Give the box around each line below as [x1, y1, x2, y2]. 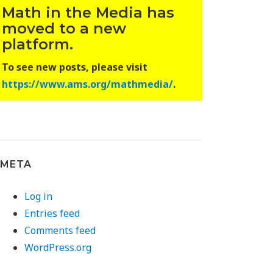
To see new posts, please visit [2, 60, 148, 74]
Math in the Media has [2, 4, 175, 21]
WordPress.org [24, 241, 92, 254]
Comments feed [24, 224, 96, 237]
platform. [2, 35, 74, 53]
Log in [24, 190, 53, 203]
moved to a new [2, 19, 127, 37]
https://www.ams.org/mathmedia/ [2, 77, 174, 91]
